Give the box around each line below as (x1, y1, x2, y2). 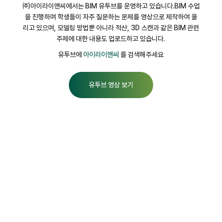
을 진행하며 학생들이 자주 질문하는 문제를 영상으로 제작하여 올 (24, 13, 197, 21)
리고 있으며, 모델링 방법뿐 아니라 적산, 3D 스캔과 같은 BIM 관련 (22, 24, 199, 32)
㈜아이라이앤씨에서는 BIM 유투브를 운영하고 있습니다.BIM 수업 (22, 2, 200, 10)
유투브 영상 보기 (88, 81, 133, 89)
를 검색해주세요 (119, 51, 164, 59)
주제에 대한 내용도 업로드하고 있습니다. (56, 35, 166, 43)
